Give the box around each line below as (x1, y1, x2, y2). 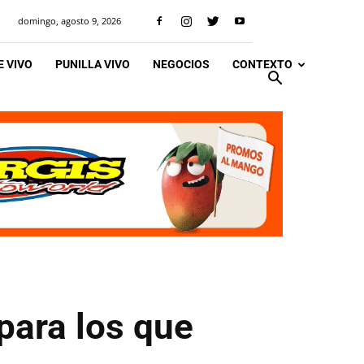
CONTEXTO (232, 58, 292, 71)
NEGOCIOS (153, 58, 210, 71)
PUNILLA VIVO (55, 58, 130, 71)
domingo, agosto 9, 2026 (18, 15, 121, 27)
